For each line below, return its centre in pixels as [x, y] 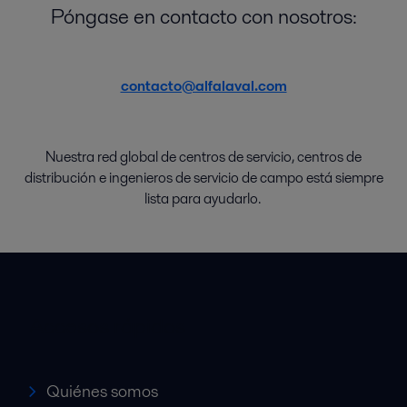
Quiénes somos [103, 392]
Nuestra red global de [112, 157]
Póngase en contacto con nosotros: [203, 17]
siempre [357, 178]
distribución [60, 178]
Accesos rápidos [107, 326]
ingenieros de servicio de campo [207, 178]
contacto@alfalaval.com [203, 86]
